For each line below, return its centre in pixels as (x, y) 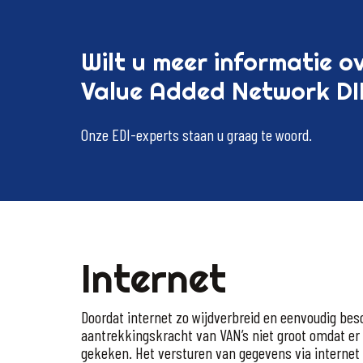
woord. (294, 135)
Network (281, 91)
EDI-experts (145, 135)
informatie (273, 62)
